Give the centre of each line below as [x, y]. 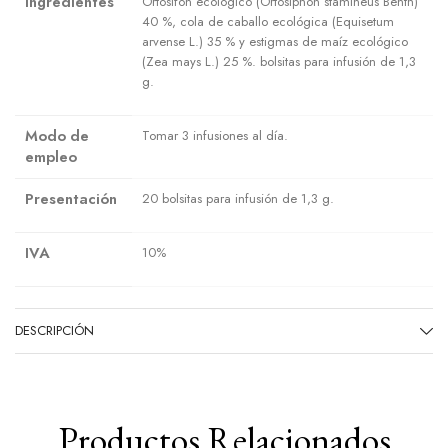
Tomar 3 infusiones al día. [215, 135]
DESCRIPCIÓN [54, 330]
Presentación [71, 198]
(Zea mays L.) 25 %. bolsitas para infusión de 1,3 [279, 61]
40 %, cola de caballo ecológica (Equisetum [268, 21]
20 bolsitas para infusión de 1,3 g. [238, 198]
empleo [51, 156]
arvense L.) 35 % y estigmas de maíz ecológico [275, 41]
